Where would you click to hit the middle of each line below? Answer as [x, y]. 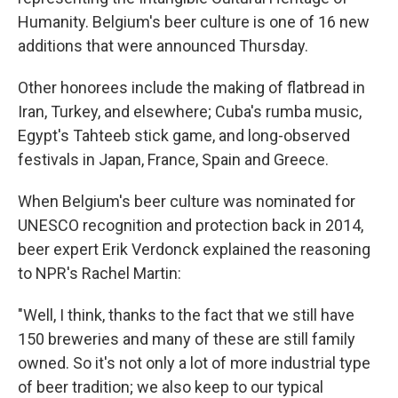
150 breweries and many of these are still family [187, 339]
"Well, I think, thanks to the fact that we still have [186, 315]
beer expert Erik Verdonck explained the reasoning [194, 249]
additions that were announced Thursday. [163, 46]
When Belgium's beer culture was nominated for [187, 201]
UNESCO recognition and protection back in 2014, [191, 225]
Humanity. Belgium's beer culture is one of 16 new [194, 22]
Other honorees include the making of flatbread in [191, 88]
